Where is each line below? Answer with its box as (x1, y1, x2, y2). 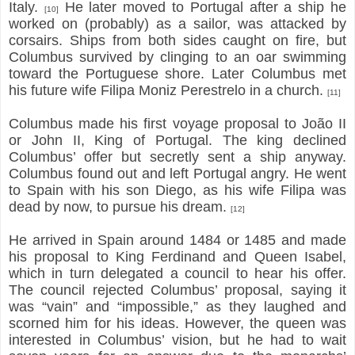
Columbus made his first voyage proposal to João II (9, 115, 346, 132)
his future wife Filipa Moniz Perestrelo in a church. (9, 82, 327, 98)
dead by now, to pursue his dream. (9, 198, 231, 215)
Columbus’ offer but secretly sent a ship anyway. (9, 148, 346, 165)
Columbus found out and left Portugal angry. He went (9, 165, 346, 181)
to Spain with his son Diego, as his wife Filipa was (9, 181, 346, 198)
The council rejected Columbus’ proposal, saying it (9, 281, 346, 298)
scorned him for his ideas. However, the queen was (9, 315, 346, 331)
